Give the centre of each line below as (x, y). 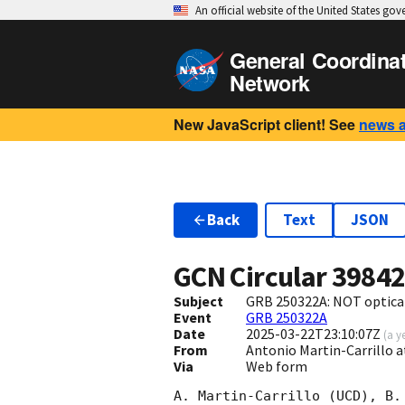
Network (270, 83)
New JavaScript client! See (264, 124)
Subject (198, 301)
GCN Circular (253, 277)
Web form (276, 367)
